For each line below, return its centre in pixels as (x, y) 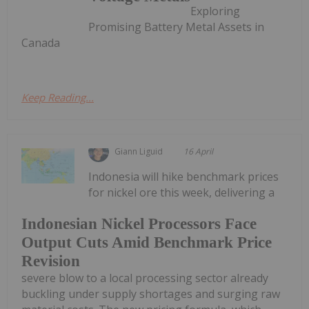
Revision (51, 261)
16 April (199, 151)
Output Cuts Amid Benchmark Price (147, 243)
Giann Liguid (139, 151)
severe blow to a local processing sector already (145, 278)
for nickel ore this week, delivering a (182, 192)
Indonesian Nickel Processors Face (139, 224)
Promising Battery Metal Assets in (177, 27)
